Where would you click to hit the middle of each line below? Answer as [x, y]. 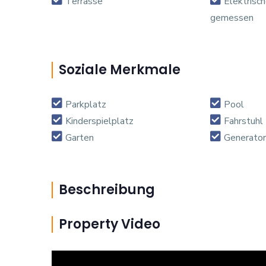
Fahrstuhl [243, 121]
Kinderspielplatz [99, 121]
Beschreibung [107, 189]
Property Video [110, 224]
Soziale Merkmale [120, 69]
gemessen [232, 18]
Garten [80, 137]
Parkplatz [86, 104]
